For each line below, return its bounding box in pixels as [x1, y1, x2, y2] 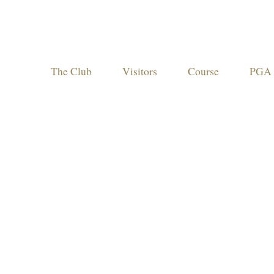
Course [188, 64, 219, 78]
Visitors [122, 64, 157, 78]
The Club [51, 64, 92, 78]
